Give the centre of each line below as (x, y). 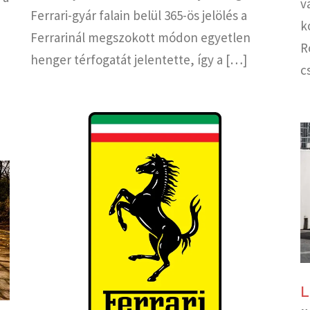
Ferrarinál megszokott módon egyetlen (140, 38)
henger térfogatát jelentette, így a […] (139, 60)
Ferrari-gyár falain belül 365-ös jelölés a (139, 16)
